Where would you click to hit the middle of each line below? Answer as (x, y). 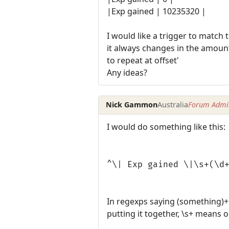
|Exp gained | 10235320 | (156, 11)
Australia (173, 105)
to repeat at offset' (143, 60)
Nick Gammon (132, 105)
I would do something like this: (166, 127)
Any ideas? (127, 72)
